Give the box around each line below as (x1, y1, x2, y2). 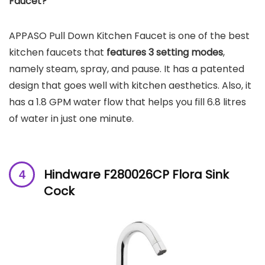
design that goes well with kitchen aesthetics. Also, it (9, 79, 251, 93)
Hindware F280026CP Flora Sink (44, 166, 229, 183)
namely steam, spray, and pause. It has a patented (9, 62, 244, 76)
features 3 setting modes (104, 46, 223, 60)
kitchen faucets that (9, 46, 104, 60)
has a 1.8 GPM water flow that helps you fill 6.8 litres (9, 95, 246, 109)
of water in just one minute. (9, 112, 136, 126)
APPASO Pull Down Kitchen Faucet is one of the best (9, 29, 250, 43)
